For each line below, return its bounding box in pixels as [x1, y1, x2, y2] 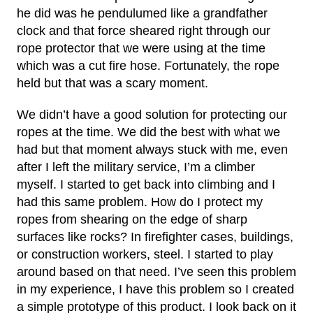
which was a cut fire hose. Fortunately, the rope [17, 59, 279, 73]
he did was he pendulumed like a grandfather [17, 6, 268, 20]
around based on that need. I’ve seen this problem [17, 265, 296, 279]
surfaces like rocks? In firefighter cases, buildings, [17, 230, 293, 244]
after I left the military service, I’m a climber [17, 160, 255, 174]
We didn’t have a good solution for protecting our [17, 108, 287, 122]
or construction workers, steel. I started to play [17, 247, 273, 261]
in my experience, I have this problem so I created [17, 282, 294, 296]
